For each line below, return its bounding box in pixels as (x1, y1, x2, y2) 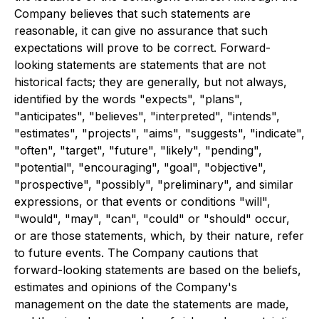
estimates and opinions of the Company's (14, 280, 237, 294)
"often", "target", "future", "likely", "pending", (14, 143, 262, 157)
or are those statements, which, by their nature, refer (14, 229, 304, 243)
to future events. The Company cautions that (14, 246, 258, 260)
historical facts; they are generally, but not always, (14, 75, 287, 89)
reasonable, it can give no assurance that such (14, 23, 268, 38)
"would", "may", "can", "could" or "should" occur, (14, 211, 290, 226)
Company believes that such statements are (14, 6, 251, 21)
